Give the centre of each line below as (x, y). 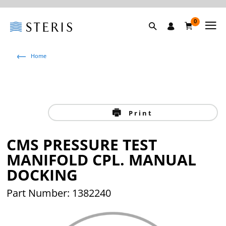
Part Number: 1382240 (59, 193)
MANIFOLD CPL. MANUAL (102, 160)
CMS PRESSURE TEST (82, 145)
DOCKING (42, 175)
